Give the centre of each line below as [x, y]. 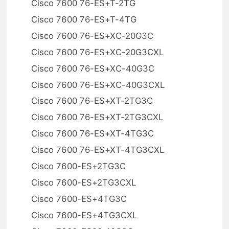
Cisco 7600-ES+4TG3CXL [84, 215]
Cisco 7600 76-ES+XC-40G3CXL [98, 85]
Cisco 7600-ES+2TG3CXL [84, 182]
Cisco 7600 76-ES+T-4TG [84, 19]
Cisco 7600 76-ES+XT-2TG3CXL [97, 117]
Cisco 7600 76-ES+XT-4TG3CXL [98, 150]
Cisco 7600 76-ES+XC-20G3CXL [98, 52]
